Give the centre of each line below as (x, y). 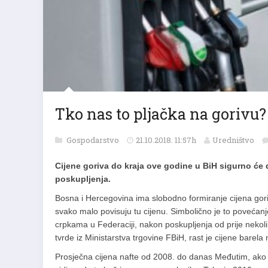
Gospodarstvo (94, 140)
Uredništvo (233, 140)
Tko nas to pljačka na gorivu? (161, 114)
